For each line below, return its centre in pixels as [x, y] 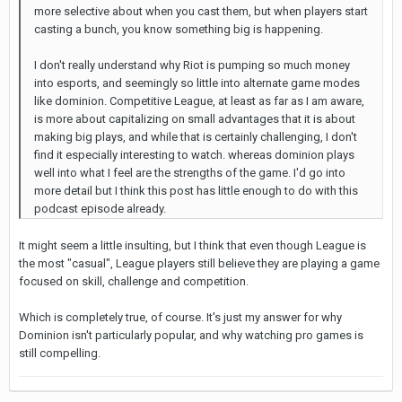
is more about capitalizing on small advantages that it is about [195, 118]
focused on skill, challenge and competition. [134, 281]
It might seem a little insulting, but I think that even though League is [192, 245]
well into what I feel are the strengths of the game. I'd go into [190, 172]
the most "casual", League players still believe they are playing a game [199, 263]
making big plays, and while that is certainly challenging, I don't [196, 136]
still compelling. [61, 353]
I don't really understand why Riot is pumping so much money [192, 65]
